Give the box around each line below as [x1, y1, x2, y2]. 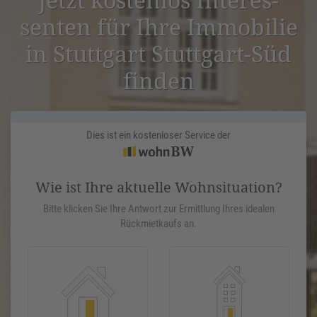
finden [122, 65, 195, 96]
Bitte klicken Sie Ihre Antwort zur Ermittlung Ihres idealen [42, 202, 275, 216]
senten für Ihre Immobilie [19, 11, 298, 42]
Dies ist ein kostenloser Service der [86, 129, 231, 142]
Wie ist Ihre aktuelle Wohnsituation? [35, 178, 282, 197]
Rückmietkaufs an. [120, 217, 197, 231]
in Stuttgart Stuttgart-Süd [25, 38, 292, 69]
